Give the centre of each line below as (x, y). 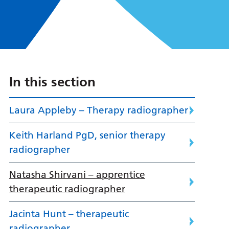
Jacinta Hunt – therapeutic (69, 214)
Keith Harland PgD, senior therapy (87, 135)
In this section (52, 82)
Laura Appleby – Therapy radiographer (98, 110)
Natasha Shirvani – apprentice (77, 175)
